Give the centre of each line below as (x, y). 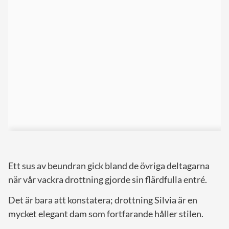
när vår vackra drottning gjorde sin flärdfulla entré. (108, 179)
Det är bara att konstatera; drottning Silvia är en (103, 200)
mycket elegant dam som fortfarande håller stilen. (106, 213)
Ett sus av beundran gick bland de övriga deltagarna (109, 165)
